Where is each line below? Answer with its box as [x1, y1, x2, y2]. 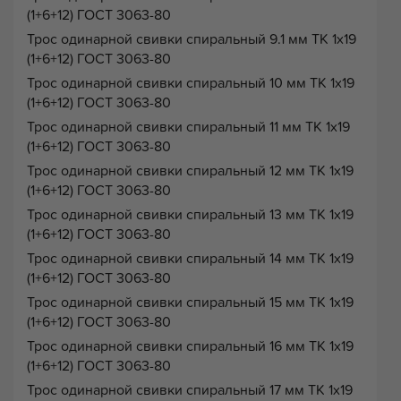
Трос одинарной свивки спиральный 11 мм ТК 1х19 [27, 116, 350, 137]
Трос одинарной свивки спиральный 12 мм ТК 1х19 [27, 160, 354, 181]
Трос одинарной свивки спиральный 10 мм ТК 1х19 [27, 73, 354, 93]
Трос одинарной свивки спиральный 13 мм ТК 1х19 [27, 204, 354, 225]
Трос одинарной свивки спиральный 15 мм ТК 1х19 [27, 292, 354, 312]
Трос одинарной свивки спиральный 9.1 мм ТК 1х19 [27, 29, 356, 49]
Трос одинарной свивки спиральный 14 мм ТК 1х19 [27, 248, 354, 269]
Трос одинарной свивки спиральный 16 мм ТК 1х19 [27, 336, 354, 356]
